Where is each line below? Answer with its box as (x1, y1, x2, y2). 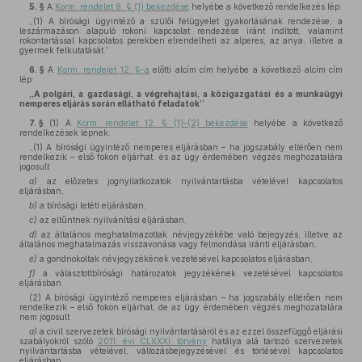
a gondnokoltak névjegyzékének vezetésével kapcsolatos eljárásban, (37, 254, 313, 263)
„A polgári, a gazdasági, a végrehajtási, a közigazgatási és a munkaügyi (29, 89, 343, 99)
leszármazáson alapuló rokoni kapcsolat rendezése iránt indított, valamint (19, 26, 343, 36)
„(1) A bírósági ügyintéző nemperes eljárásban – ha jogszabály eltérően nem (29, 142, 343, 152)
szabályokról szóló (19, 336, 98, 346)
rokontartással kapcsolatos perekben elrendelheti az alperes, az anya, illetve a (19, 36, 343, 45)
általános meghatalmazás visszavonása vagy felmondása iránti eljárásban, (19, 239, 317, 249)
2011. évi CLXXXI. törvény (97, 336, 208, 346)
